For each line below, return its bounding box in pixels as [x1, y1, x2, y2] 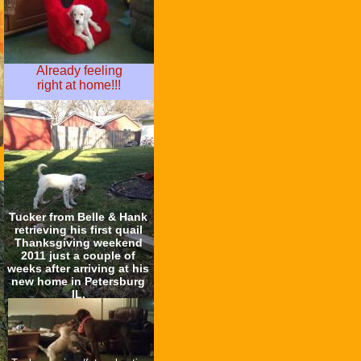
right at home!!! [37, 78, 121, 92]
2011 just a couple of [21, 249, 135, 262]
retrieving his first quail [14, 223, 143, 236]
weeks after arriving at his [7, 262, 149, 275]
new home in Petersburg [11, 275, 145, 288]
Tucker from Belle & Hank [9, 210, 147, 223]
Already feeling [35, 64, 122, 77]
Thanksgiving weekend [14, 236, 143, 249]
